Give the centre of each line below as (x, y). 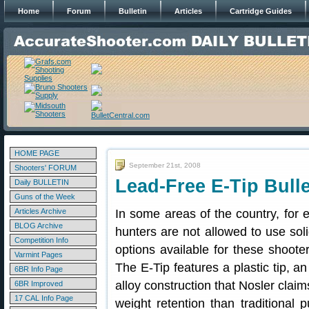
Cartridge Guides (261, 11)
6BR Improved (39, 283)
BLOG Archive (39, 226)
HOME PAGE (37, 153)
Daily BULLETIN (42, 182)
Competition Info (41, 240)
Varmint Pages (39, 255)
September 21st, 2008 (165, 165)
